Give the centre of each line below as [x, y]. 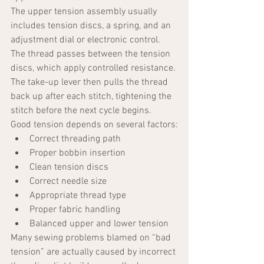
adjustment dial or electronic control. [87, 40]
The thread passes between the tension [92, 55]
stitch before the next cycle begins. [81, 111]
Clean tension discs [69, 168]
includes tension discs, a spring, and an [92, 26]
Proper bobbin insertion [77, 154]
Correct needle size [68, 182]
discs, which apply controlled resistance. [94, 69]
